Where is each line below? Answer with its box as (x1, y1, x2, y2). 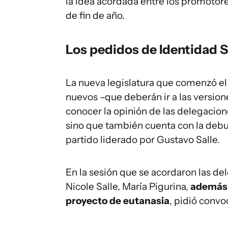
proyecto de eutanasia (66, 195, 169, 207)
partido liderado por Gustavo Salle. (66, 134, 220, 146)
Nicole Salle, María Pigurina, (66, 181, 190, 192)
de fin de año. (66, 10, 125, 21)
